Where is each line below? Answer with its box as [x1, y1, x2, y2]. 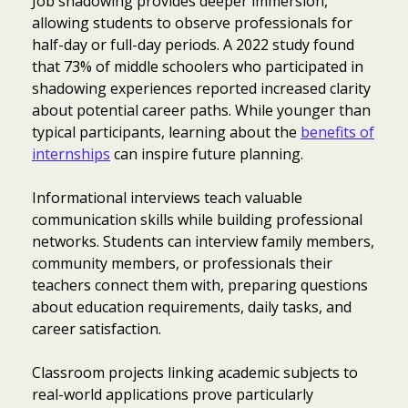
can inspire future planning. [110, 143, 303, 164]
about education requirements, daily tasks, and [32, 296, 352, 317]
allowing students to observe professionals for [32, 12, 352, 33]
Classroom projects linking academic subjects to [32, 362, 358, 382]
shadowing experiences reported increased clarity [32, 77, 371, 98]
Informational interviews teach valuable [32, 187, 302, 208]
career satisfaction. [32, 318, 161, 339]
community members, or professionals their [32, 252, 332, 273]
